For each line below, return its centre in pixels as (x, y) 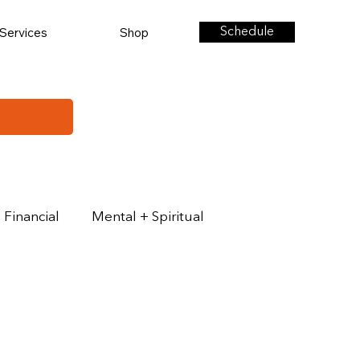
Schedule (247, 32)
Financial (32, 217)
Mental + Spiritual (148, 217)
